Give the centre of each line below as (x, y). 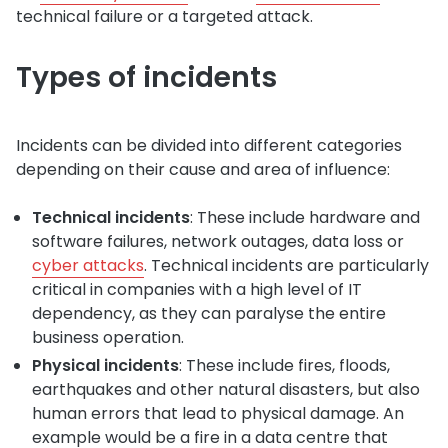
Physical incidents (105, 365)
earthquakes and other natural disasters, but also (226, 389)
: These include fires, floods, (284, 365)
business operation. (108, 337)
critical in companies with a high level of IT (197, 289)
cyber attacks (88, 265)
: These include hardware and (305, 217)
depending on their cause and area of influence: (203, 169)
